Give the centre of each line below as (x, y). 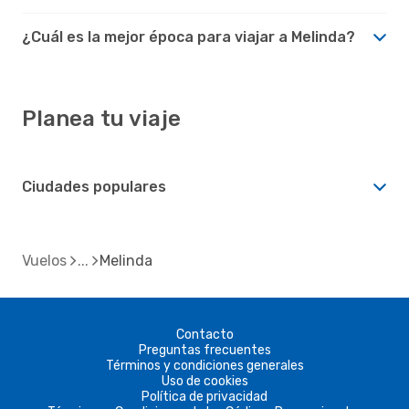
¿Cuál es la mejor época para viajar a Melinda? (189, 37)
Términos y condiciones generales (204, 365)
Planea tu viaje (101, 118)
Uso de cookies (204, 381)
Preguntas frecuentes (204, 350)
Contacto (204, 334)
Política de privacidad (204, 396)
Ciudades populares (94, 186)
